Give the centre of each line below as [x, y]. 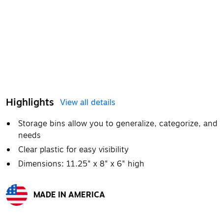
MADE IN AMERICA [69, 195]
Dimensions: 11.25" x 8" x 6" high [81, 164]
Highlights [30, 102]
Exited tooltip [27, 210]
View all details [88, 102]
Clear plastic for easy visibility [73, 150]
